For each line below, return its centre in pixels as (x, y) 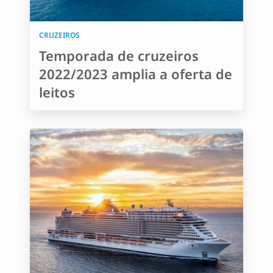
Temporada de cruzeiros (119, 55)
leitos (57, 92)
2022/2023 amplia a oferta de (136, 74)
